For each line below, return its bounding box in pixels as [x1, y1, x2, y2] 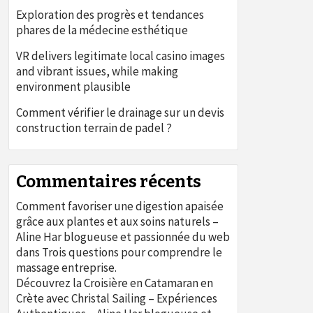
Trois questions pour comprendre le [42, 245, 222, 260]
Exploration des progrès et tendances [16, 7, 204, 22]
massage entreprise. [16, 260, 117, 275]
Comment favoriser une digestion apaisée [16, 198, 224, 214]
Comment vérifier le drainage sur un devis [16, 105, 224, 120]
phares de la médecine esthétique [16, 22, 188, 38]
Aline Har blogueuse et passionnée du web [16, 229, 230, 245]
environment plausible [16, 79, 131, 94]
